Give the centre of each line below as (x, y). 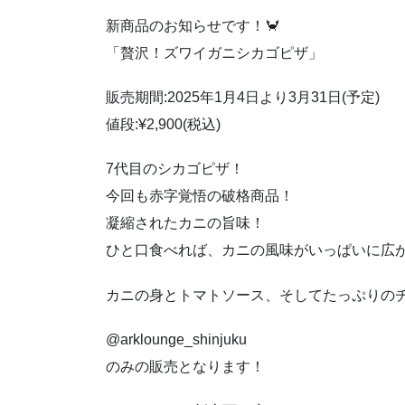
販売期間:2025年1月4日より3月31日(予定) (243, 98)
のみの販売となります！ (185, 366)
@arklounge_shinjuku (176, 339)
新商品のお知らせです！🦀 (193, 25)
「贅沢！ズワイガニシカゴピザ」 (214, 52)
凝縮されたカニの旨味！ (185, 223)
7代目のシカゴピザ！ (175, 169)
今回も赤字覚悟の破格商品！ (200, 196)
